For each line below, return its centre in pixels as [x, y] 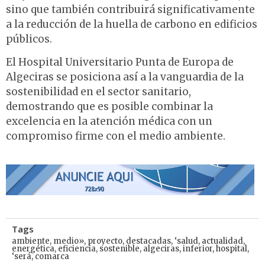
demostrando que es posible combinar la [109, 107]
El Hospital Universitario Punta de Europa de [120, 62]
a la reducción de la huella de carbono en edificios [132, 24]
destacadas [148, 241]
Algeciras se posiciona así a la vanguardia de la [125, 77]
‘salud [186, 241]
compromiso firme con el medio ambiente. [116, 136]
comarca [52, 256]
